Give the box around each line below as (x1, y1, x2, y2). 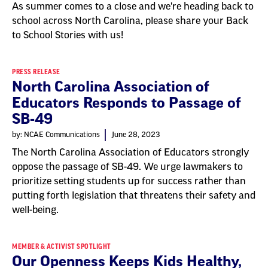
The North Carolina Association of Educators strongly (12, 148, 249, 157)
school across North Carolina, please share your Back (12, 16, 248, 26)
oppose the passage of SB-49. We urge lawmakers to (12, 162, 243, 172)
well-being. (12, 205, 59, 215)
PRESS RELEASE (12, 68, 60, 75)
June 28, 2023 (112, 131, 160, 138)
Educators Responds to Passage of (12, 96, 241, 110)
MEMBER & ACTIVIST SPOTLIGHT (12, 243, 111, 250)
